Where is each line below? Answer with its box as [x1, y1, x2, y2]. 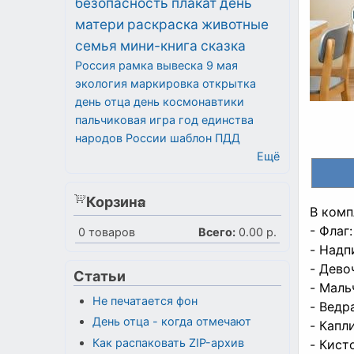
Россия [75, 58, 115, 72]
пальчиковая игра [75, 112, 175, 126]
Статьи [73, 267, 126, 284]
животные [201, 15, 269, 32]
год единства [179, 112, 254, 126]
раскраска [127, 15, 198, 32]
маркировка [130, 76, 199, 90]
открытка [202, 76, 256, 90]
